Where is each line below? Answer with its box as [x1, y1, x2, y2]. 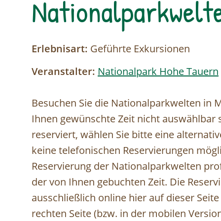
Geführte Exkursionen [88, 41, 190, 55]
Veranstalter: [32, 64, 95, 78]
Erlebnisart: [32, 41, 88, 55]
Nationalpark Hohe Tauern [98, 64, 219, 78]
